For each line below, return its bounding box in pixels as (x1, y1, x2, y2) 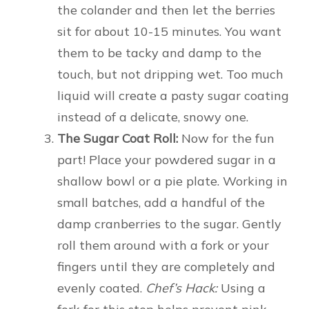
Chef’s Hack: (146, 280, 217, 297)
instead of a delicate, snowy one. (57, 109, 248, 126)
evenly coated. (57, 280, 146, 297)
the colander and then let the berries (57, 2, 275, 19)
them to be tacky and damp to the (57, 45, 261, 61)
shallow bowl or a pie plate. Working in (57, 173, 288, 190)
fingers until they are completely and (57, 259, 275, 275)
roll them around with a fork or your (57, 237, 269, 254)
